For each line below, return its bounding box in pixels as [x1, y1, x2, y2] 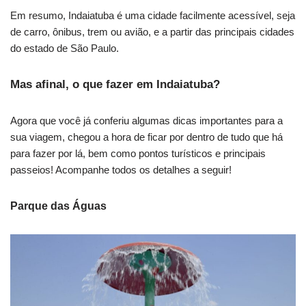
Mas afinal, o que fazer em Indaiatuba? [10, 78, 220, 92]
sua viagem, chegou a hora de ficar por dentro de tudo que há [10, 131, 283, 143]
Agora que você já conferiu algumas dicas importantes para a [10, 115, 283, 127]
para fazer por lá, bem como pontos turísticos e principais [10, 148, 266, 160]
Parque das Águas [10, 200, 107, 212]
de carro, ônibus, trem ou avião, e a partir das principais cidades [10, 26, 294, 38]
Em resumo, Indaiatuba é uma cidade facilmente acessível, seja [10, 10, 295, 22]
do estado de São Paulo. [10, 42, 119, 55]
